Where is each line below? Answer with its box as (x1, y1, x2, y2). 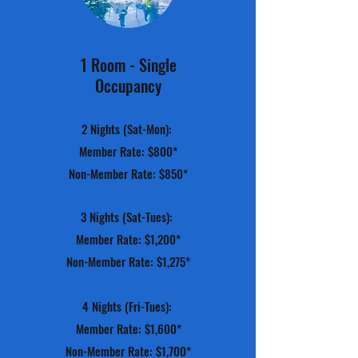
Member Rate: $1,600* (75, 320, 181, 337)
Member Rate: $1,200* (76, 230, 181, 248)
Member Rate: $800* (79, 142, 177, 160)
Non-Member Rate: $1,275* (66, 253, 190, 270)
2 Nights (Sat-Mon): (82, 120, 175, 137)
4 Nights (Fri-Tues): (82, 297, 175, 315)
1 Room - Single (80, 53, 177, 77)
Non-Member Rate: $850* (69, 165, 188, 182)
